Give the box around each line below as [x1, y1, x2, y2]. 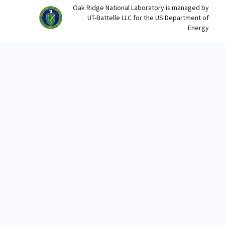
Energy [188, 23, 209, 32]
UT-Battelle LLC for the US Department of [87, 13, 209, 22]
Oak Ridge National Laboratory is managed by [73, 3, 209, 12]
